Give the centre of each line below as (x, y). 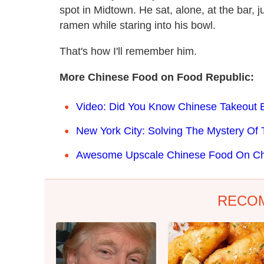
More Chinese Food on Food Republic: (157, 77)
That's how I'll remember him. (128, 51)
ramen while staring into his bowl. (138, 25)
